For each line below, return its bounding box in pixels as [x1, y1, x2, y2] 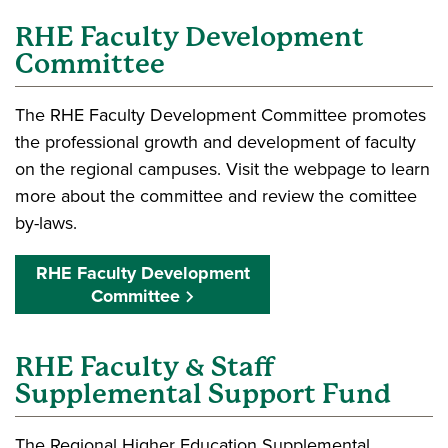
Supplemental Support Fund [15, 377, 391, 410]
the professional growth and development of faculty [15, 128, 416, 155]
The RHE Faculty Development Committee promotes [15, 101, 426, 128]
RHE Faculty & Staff [15, 350, 275, 383]
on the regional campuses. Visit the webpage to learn [15, 155, 430, 182]
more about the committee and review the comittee [15, 182, 417, 209]
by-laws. [15, 209, 82, 236]
